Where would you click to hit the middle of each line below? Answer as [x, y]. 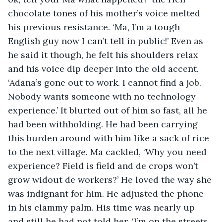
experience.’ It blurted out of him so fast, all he [109, 110]
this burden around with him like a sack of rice [110, 138]
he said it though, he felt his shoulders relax [104, 55]
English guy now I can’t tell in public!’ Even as [107, 41]
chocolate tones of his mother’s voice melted [105, 13]
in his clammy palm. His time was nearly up [103, 207]
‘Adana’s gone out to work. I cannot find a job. [106, 82]
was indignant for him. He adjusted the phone [107, 193]
